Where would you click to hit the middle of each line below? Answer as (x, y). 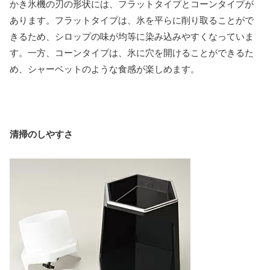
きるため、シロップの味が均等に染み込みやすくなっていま (132, 37)
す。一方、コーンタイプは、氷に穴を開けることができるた (132, 53)
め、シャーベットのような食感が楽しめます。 (105, 69)
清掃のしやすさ (41, 134)
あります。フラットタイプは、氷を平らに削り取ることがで (132, 20)
